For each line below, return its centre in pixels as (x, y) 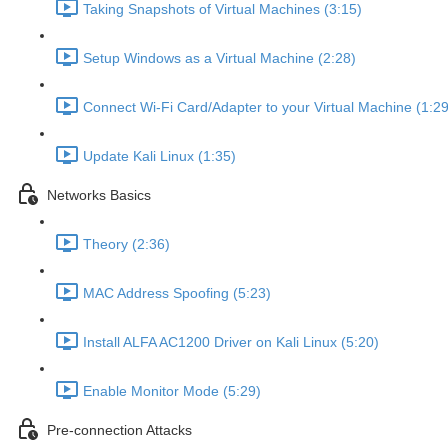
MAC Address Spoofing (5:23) (177, 293)
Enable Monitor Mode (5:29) (172, 391)
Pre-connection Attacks (119, 430)
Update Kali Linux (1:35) (159, 156)
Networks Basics (99, 195)
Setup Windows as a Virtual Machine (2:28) (219, 58)
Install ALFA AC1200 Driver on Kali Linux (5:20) (231, 342)
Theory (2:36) (126, 244)
